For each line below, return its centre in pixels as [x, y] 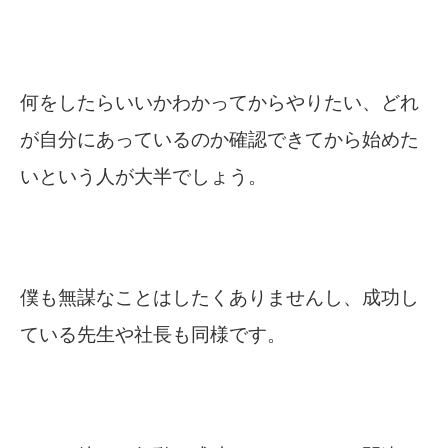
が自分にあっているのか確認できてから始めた [219, 140]
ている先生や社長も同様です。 [153, 335]
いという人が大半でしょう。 [143, 177]
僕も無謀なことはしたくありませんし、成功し [219, 298]
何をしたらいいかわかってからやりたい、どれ [219, 103]
